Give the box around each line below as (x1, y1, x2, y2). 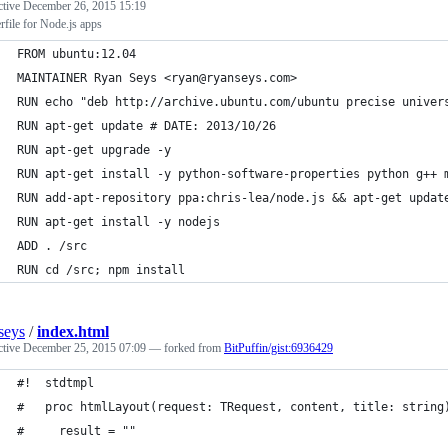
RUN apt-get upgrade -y (17, 143, 171, 157)
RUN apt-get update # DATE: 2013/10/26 (17, 119, 276, 133)
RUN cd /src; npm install (17, 263, 185, 277)
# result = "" (17, 424, 136, 438)
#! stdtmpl (17, 376, 94, 390)
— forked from (149, 341, 224, 355)
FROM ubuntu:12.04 (17, 47, 136, 61)
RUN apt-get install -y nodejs (17, 215, 220, 229)
